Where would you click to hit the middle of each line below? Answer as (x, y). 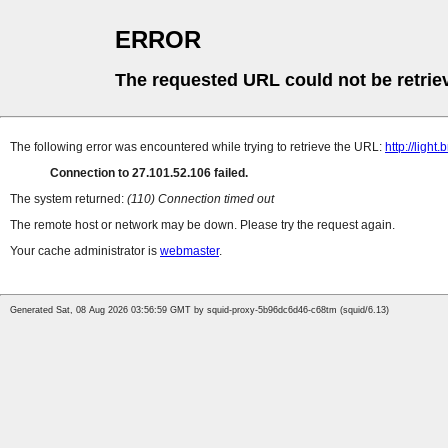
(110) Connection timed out (200, 199)
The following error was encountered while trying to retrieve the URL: (197, 147)
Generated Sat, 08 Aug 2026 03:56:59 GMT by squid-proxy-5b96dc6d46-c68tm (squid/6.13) (199, 310)
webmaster (189, 251)
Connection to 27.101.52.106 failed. (149, 173)
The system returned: (68, 199)
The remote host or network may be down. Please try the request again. (202, 225)
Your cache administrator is (85, 251)
